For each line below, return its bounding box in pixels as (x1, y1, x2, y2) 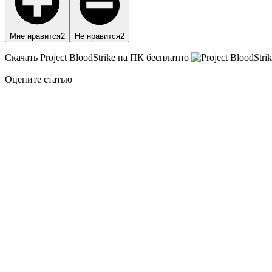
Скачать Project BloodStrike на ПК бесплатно (5, 52, 189, 63)
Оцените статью (5, 73, 72, 84)
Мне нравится (10, 31, 61, 41)
